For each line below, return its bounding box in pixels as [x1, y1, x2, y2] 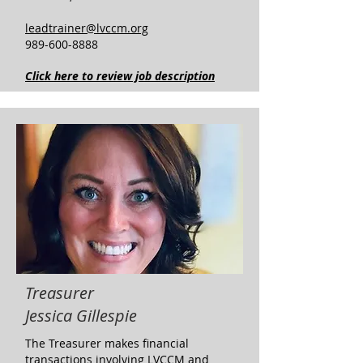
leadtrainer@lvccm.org [25, 20, 148, 36]
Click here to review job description [25, 68, 215, 83]
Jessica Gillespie [25, 305, 137, 327]
